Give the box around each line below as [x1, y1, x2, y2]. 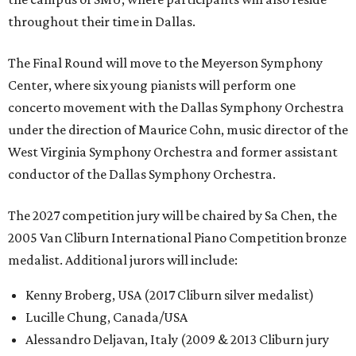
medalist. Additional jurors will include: [8, 252, 238, 269]
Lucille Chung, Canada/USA [25, 309, 188, 326]
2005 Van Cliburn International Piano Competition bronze [8, 230, 346, 246]
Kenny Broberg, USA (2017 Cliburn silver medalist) [25, 287, 314, 304]
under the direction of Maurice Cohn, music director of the [8, 122, 348, 138]
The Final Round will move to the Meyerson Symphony [8, 55, 323, 72]
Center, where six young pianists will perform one [8, 77, 296, 94]
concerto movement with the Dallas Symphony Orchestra [8, 99, 344, 116]
